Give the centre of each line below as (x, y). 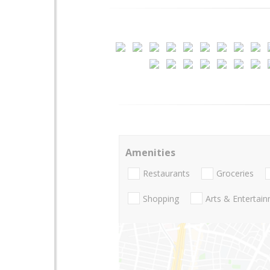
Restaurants (166, 174)
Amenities (150, 152)
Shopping (161, 198)
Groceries (235, 174)
